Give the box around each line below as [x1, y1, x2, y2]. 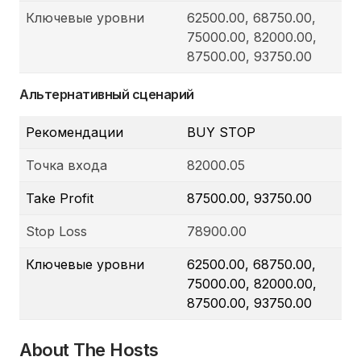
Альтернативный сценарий [19, 86, 194, 103]
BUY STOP [187, 124, 255, 141]
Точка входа [26, 157, 107, 174]
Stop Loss [26, 223, 87, 240]
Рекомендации [26, 124, 123, 141]
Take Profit [26, 190, 93, 207]
